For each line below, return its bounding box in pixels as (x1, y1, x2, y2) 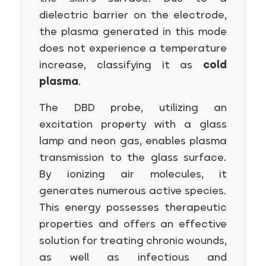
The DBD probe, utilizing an (39, 98, 227, 117)
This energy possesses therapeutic (39, 198, 227, 217)
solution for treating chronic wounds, (39, 231, 227, 250)
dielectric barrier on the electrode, (39, 5, 227, 24)
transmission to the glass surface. (39, 148, 227, 167)
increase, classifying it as (39, 55, 203, 74)
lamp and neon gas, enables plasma (39, 131, 227, 150)
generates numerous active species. (39, 181, 227, 200)
